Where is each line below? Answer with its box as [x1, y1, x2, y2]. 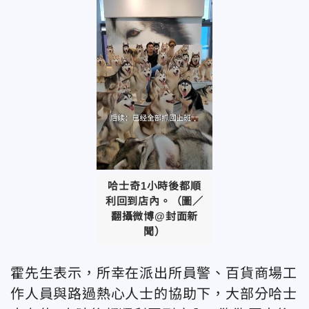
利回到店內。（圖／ [105, 195, 204, 207]
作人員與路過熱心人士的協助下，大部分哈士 [10, 286, 297, 301]
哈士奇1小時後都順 [108, 179, 201, 192]
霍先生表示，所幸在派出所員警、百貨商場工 [10, 265, 297, 281]
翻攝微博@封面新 [110, 210, 199, 222]
